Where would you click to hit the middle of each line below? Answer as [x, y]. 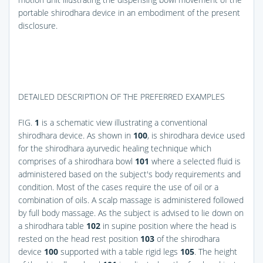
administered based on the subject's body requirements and [129, 174]
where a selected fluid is [195, 161]
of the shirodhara [187, 238]
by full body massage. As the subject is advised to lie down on [131, 213]
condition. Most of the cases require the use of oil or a [118, 187]
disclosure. [38, 25]
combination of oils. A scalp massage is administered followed [131, 200]
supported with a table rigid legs [119, 251]
